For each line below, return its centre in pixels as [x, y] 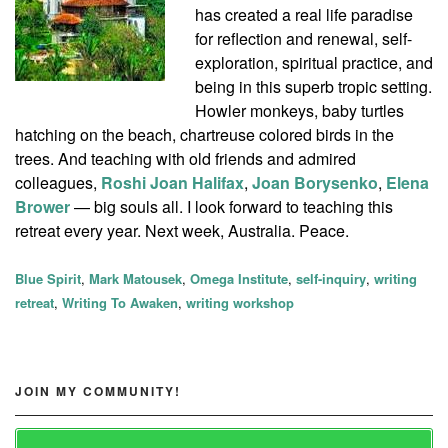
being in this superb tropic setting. [313, 86]
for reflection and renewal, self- [303, 38]
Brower [42, 206]
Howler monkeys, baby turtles [299, 110]
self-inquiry [331, 278]
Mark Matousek [135, 278]
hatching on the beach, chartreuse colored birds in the [204, 134]
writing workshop [240, 302]
